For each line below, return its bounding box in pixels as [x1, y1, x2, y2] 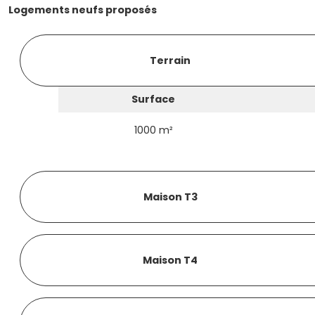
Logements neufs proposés [8, 3, 157, 17]
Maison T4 [143, 252, 198, 267]
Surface [131, 92, 176, 106]
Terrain [150, 53, 191, 67]
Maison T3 [143, 189, 198, 204]
